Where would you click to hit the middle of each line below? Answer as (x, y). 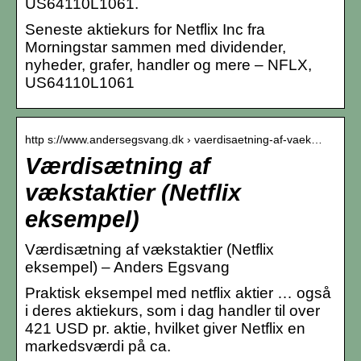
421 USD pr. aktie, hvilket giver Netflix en (165, 328)
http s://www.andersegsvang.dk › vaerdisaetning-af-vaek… (174, 139)
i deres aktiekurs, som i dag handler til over (172, 310)
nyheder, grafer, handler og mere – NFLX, (168, 64)
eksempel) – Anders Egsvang (127, 267)
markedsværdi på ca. (98, 346)
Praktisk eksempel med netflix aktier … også (178, 293)
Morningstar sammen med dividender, (156, 47)
